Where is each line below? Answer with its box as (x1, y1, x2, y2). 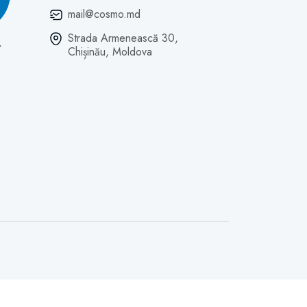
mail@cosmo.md (68, 6, 140, 22)
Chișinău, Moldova (68, 44, 152, 60)
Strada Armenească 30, (68, 30, 178, 46)
